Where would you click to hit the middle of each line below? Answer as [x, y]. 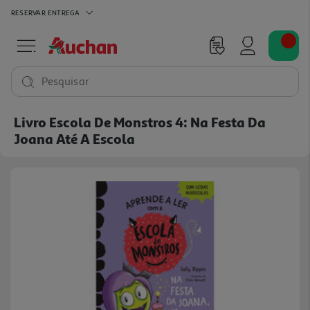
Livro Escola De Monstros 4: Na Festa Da [140, 122]
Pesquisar [65, 82]
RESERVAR [28, 12]
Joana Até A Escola [74, 138]
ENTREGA [64, 12]
